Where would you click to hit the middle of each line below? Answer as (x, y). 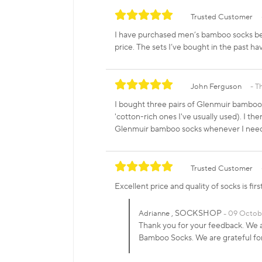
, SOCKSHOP (196, 214)
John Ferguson (216, 87)
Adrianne (154, 214)
